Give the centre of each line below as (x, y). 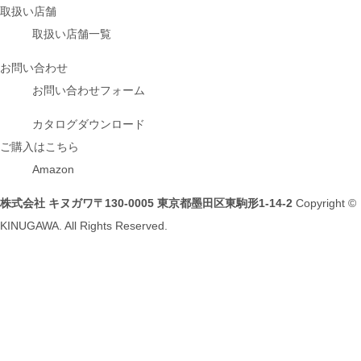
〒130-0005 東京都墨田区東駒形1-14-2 (193, 203)
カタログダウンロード (89, 124)
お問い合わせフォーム (89, 90)
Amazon (53, 169)
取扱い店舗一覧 (72, 34)
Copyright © (326, 203)
